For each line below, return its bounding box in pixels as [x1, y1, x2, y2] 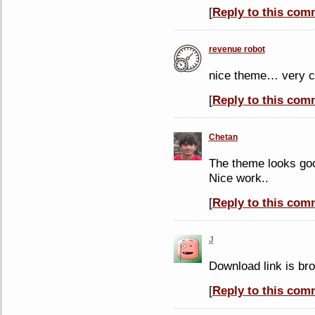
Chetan [208, 132, 238, 142]
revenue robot [208, 44, 265, 54]
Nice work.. [208, 171, 269, 185]
